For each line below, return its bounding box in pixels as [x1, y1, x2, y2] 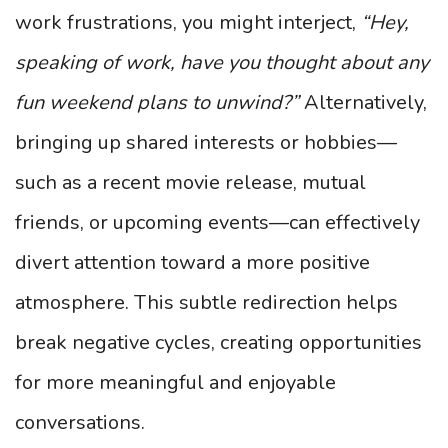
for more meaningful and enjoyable [15, 369, 336, 396]
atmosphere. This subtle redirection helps [15, 289, 398, 316]
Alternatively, [299, 89, 427, 116]
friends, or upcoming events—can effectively [15, 209, 420, 236]
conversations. [15, 409, 145, 436]
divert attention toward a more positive [15, 249, 370, 276]
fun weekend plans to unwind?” [15, 89, 299, 116]
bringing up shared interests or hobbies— [15, 129, 397, 156]
